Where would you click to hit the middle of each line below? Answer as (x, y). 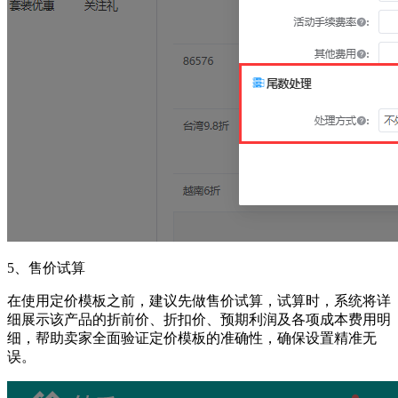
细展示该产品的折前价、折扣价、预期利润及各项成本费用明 (199, 319)
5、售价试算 (46, 268)
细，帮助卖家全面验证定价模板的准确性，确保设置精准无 (192, 338)
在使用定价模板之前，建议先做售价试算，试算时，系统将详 (199, 301)
